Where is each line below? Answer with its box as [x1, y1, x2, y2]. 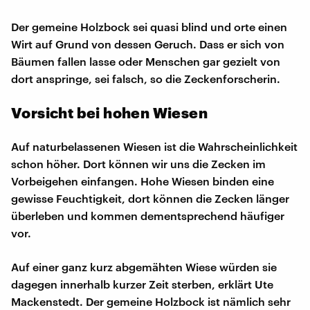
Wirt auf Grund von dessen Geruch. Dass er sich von [11, 37, 284, 51]
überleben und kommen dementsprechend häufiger [11, 208, 284, 222]
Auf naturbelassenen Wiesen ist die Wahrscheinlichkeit [11, 139, 298, 153]
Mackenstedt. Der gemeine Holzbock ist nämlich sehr [11, 294, 291, 308]
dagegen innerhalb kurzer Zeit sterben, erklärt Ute [11, 277, 273, 291]
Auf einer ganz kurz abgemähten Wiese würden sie [11, 259, 277, 273]
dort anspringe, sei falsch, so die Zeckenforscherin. [11, 71, 280, 85]
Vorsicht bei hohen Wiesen [11, 103, 208, 121]
